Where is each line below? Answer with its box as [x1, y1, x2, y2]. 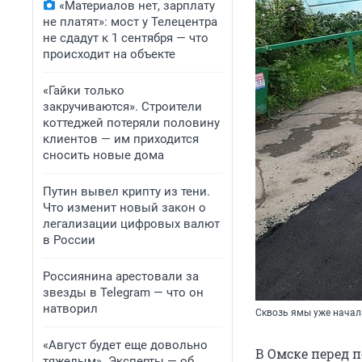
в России [43, 233, 95, 247]
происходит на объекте [43, 47, 175, 61]
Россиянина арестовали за [43, 269, 199, 284]
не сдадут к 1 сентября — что [43, 31, 208, 45]
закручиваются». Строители [43, 99, 202, 114]
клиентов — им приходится [43, 132, 199, 146]
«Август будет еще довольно [43, 338, 208, 352]
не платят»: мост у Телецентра [43, 15, 217, 29]
